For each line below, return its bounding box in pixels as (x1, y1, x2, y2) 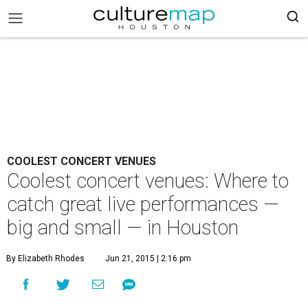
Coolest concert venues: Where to (7, 169, 289, 192)
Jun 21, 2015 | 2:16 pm (105, 254, 191, 263)
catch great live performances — (7, 192, 279, 216)
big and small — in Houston (7, 216, 239, 239)
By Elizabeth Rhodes (6, 254, 85, 263)
